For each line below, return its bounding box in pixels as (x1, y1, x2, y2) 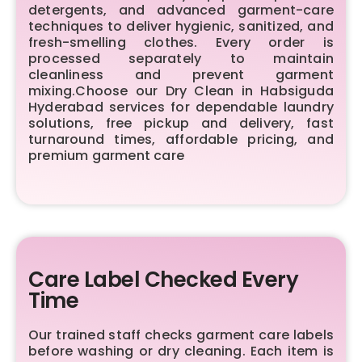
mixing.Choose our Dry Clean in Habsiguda (28, 81, 334, 100)
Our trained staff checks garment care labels (28, 325, 334, 344)
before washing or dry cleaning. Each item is (28, 341, 334, 360)
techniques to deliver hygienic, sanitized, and (28, 16, 334, 36)
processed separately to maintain (28, 48, 334, 68)
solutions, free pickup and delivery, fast (28, 113, 334, 133)
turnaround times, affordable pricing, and (28, 129, 334, 149)
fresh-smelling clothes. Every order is (28, 32, 334, 52)
